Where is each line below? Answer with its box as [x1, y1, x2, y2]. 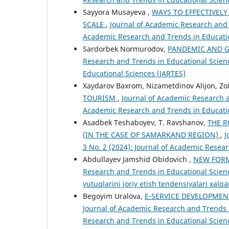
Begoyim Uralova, [83, 191, 145, 201]
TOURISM [83, 93, 118, 103]
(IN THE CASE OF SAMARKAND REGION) [83, 130, 220, 140]
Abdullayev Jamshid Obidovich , [83, 154, 193, 165]
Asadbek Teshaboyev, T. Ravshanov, [83, 118, 208, 128]
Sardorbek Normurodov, [83, 44, 168, 54]
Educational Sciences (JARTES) [83, 68, 186, 79]
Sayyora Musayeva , [83, 7, 152, 17]
